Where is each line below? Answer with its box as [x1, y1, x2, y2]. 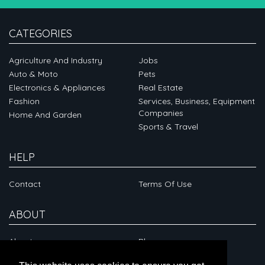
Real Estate [138, 82, 183, 93]
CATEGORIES [9, 27, 72, 40]
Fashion [9, 96, 40, 106]
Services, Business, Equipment [138, 96, 255, 106]
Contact [9, 179, 41, 189]
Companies [138, 108, 183, 118]
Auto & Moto [9, 69, 58, 79]
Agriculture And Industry [9, 55, 102, 66]
